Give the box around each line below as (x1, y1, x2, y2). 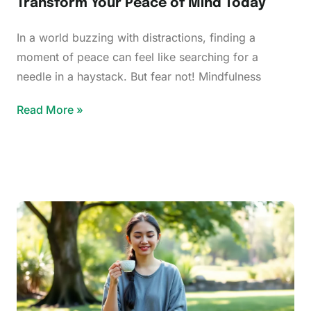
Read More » (17, 102, 83, 117)
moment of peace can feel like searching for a (17, 49, 258, 64)
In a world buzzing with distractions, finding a (17, 30, 255, 44)
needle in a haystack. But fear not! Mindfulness (17, 69, 261, 83)
